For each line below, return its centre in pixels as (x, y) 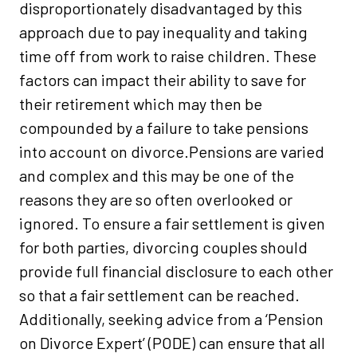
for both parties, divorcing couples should (163, 247)
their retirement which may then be (141, 104)
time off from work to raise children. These (168, 56)
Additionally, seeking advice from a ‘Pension (171, 319)
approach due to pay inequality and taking (163, 32)
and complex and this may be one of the (157, 176)
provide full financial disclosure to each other (176, 271)
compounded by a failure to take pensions (164, 128)
